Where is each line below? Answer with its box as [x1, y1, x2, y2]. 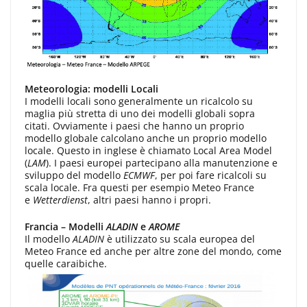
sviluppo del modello [25, 169, 123, 182]
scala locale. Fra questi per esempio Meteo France [25, 181, 254, 195]
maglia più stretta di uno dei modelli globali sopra [25, 107, 255, 121]
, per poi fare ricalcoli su [155, 169, 267, 182]
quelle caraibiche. [25, 257, 107, 271]
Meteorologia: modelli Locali [25, 82, 158, 96]
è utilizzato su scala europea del [104, 232, 255, 246]
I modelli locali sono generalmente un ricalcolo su [25, 95, 253, 108]
